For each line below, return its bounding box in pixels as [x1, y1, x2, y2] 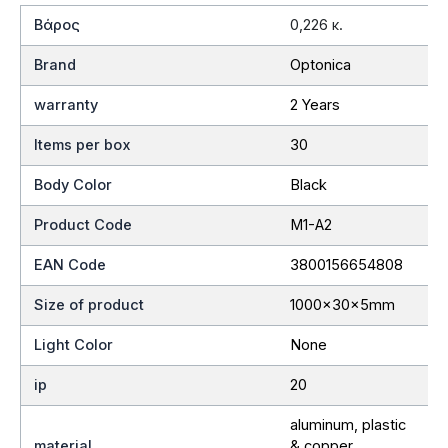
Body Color [34, 175, 113, 194]
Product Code [34, 215, 133, 234]
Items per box [34, 135, 132, 154]
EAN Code [34, 255, 107, 274]
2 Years [289, 95, 340, 114]
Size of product [34, 295, 145, 314]
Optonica [289, 55, 351, 74]
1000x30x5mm [289, 295, 395, 314]
